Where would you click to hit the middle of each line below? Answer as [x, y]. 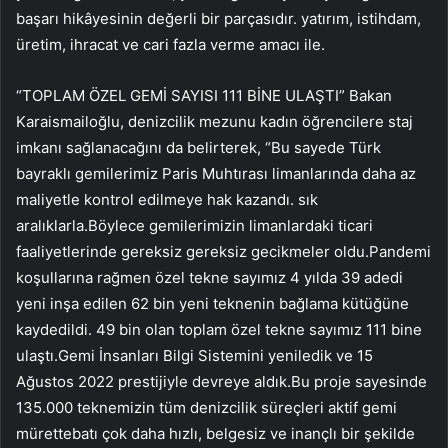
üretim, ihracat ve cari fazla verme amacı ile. [170, 44]
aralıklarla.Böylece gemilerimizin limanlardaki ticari [194, 225]
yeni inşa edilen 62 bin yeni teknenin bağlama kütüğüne [212, 303]
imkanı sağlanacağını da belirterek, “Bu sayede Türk [198, 147]
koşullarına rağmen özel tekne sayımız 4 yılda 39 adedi [209, 277]
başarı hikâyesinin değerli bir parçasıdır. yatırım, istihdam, [218, 18]
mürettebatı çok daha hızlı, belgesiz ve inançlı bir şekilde [215, 433]
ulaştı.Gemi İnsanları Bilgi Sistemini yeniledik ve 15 [194, 355]
